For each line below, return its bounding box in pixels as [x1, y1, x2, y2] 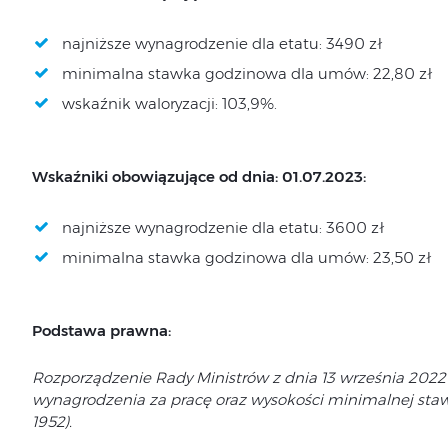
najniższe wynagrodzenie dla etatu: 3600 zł [61, 218, 384, 237]
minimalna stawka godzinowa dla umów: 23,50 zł [61, 248, 431, 267]
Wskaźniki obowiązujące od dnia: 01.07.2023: [31, 167, 366, 186]
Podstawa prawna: [31, 321, 171, 340]
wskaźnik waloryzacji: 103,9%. [61, 94, 277, 113]
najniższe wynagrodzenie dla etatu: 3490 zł [61, 34, 382, 53]
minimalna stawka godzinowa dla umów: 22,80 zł [61, 64, 432, 83]
